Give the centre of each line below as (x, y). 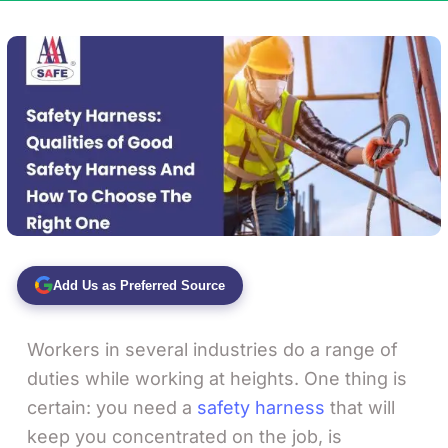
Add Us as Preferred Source (139, 285)
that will (360, 407)
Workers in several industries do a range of (212, 349)
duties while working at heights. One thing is (217, 378)
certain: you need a (112, 407)
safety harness (261, 407)
